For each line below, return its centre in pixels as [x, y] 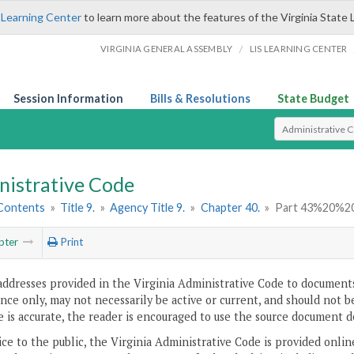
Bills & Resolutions [200, 98]
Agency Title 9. [149, 208]
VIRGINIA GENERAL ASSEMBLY [167, 49]
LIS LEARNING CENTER [298, 49]
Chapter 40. [231, 208]
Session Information [68, 98]
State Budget [313, 98]
